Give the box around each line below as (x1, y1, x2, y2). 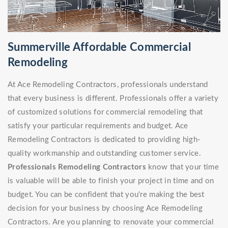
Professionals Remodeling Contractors (8, 163, 146, 172)
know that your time (146, 163, 219, 172)
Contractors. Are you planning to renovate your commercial (8, 218, 214, 226)
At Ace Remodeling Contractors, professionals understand (8, 81, 208, 89)
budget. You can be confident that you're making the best (8, 191, 205, 199)
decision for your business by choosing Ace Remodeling (8, 205, 203, 213)
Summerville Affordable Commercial (8, 42, 191, 53)
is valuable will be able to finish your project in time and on (8, 177, 214, 185)
